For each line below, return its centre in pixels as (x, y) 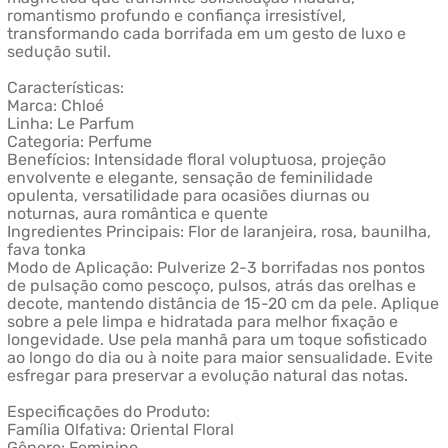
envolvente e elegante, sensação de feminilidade (189, 178)
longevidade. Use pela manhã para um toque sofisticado (216, 340)
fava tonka (46, 250)
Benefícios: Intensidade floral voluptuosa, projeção (196, 160)
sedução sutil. (58, 52)
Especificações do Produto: (108, 412)
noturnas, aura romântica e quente (137, 214)
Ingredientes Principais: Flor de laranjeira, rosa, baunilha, (218, 232)
